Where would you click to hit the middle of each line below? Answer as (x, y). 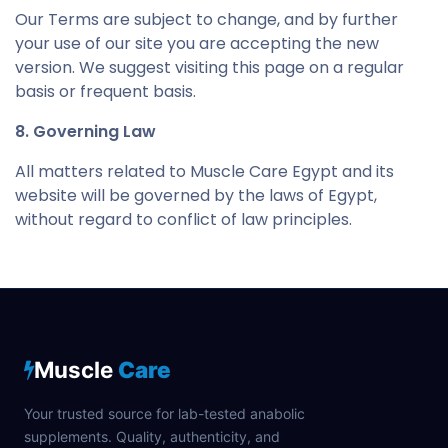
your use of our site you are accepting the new (197, 43)
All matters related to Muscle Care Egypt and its (204, 171)
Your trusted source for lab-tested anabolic (164, 414)
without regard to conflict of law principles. (183, 219)
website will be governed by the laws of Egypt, (196, 195)
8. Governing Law (85, 131)
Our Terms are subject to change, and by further (206, 19)
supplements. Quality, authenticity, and (152, 437)
